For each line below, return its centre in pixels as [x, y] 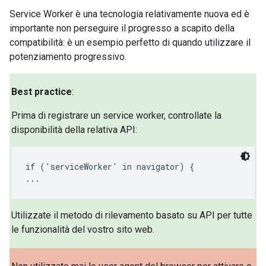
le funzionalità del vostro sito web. [83, 230]
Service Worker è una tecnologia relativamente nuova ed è [129, 14]
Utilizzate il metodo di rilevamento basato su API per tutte [132, 216]
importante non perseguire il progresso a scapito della [122, 28]
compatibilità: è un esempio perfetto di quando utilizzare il [130, 42]
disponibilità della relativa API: [75, 130]
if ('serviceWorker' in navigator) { [110, 167]
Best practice [42, 92]
